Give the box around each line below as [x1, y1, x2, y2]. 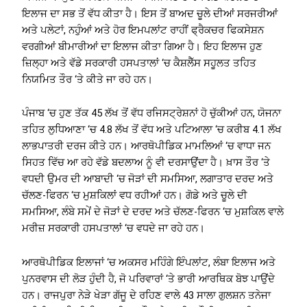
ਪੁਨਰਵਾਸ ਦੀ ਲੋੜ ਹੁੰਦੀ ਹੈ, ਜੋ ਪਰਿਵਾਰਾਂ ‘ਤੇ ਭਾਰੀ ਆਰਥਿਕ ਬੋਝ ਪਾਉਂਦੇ [22, 272, 275, 285]
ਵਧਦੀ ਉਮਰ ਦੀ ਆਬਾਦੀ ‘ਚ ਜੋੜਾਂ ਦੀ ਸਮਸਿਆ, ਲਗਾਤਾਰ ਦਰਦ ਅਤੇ [22, 173, 274, 186]
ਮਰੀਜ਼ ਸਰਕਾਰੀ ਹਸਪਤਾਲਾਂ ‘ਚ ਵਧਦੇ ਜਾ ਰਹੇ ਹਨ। [22, 222, 206, 235]
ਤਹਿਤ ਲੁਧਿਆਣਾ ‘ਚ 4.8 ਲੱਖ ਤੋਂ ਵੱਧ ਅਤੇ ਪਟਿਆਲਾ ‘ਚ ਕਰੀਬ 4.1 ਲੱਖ [22, 123, 282, 136]
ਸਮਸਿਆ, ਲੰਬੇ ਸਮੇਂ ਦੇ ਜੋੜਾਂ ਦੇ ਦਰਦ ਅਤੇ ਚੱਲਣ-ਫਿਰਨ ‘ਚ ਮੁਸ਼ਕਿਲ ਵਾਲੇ [22, 206, 284, 219]
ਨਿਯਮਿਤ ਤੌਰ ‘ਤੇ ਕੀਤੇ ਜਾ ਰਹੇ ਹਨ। [22, 73, 153, 86]
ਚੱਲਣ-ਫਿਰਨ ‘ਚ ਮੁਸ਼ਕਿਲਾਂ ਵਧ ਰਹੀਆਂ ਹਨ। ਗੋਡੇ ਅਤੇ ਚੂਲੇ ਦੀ [22, 189, 248, 202]
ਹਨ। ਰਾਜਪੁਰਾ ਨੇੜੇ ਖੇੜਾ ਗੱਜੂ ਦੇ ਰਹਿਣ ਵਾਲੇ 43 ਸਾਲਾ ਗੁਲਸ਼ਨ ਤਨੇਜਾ [22, 288, 271, 302]
